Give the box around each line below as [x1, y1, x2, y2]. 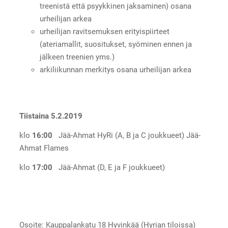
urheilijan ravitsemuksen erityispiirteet [39, 26, 169, 36]
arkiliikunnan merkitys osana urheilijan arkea [39, 65, 191, 74]
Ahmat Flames [19, 144, 69, 153]
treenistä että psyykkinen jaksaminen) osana [39, 1, 191, 11]
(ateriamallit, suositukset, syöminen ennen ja [39, 39, 192, 49]
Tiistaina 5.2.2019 [19, 111, 82, 121]
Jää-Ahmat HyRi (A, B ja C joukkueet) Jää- [58, 131, 201, 140]
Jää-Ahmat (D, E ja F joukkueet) [58, 162, 165, 172]
